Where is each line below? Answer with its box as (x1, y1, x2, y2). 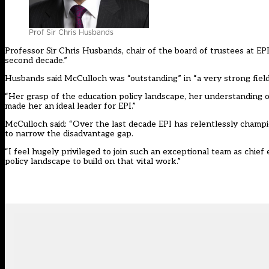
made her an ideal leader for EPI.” (5, 101, 136, 112)
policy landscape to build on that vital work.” (5, 156, 181, 167)
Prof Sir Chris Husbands (29, 27, 113, 38)
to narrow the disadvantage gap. (5, 128, 133, 139)
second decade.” (5, 55, 67, 66)
